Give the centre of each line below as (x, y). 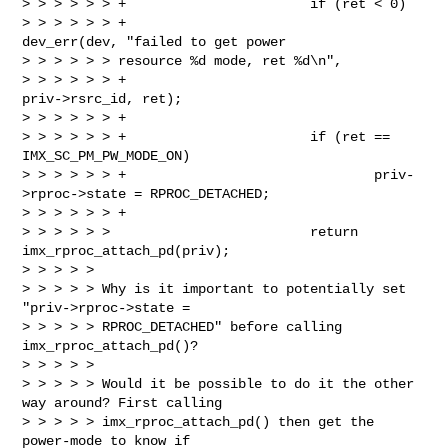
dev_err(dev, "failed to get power (158, 41)
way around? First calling (122, 402)
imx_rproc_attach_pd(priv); (126, 250)
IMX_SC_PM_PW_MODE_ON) (106, 155)
